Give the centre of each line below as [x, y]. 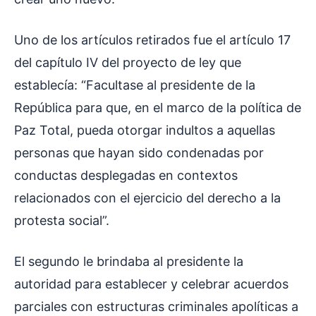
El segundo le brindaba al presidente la [129, 262]
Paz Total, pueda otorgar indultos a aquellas [145, 130]
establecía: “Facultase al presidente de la [135, 85]
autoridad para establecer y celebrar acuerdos [151, 284]
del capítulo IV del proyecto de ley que [128, 63]
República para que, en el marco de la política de [158, 108]
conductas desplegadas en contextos [126, 176]
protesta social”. [63, 221]
